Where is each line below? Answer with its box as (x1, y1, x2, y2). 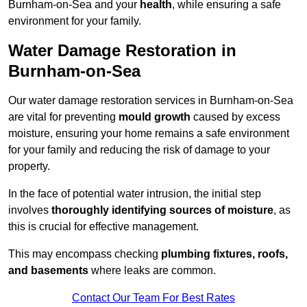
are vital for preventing (8, 111, 119, 123)
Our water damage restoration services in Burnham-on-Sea (8, 95, 293, 107)
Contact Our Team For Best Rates (72, 292, 235, 304)
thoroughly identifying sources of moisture (51, 204, 273, 217)
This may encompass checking (8, 248, 161, 260)
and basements (8, 265, 88, 277)
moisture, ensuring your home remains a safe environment (8, 127, 289, 140)
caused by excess (191, 111, 280, 123)
